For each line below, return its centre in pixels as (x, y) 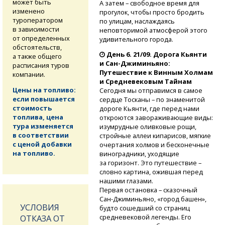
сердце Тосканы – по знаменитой (152, 100)
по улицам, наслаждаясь (137, 21)
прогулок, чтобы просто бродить (152, 12)
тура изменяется (43, 126)
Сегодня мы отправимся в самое (151, 91)
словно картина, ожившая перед (151, 172)
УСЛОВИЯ (40, 207)
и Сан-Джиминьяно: (135, 64)
